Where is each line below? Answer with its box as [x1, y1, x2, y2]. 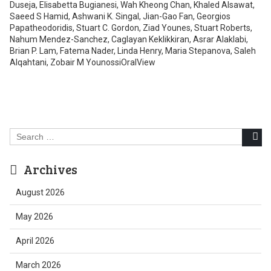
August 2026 [15, 188, 65, 197]
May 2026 [15, 212, 53, 221]
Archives [23, 160, 77, 178]
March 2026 [15, 260, 61, 270]
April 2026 [15, 236, 54, 246]
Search [8, 128, 36, 138]
